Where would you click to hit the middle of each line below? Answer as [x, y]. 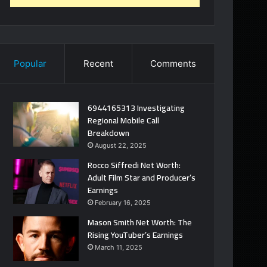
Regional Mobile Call [124, 120]
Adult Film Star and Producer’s [142, 177]
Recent [98, 63]
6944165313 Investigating [136, 108]
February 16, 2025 [123, 202]
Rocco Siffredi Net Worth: [134, 165]
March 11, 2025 [119, 247]
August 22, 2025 [121, 145]
